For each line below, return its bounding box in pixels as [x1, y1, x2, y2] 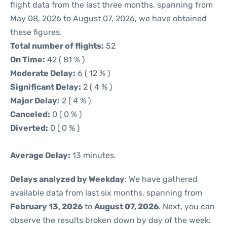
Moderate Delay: [10, 68, 75, 78]
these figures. [10, 27, 62, 37]
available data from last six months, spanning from [10, 188, 202, 198]
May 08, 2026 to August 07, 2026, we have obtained [10, 14, 207, 23]
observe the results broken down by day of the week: [10, 215, 211, 225]
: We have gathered [125, 174, 198, 184]
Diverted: [10, 123, 48, 133]
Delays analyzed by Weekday [10, 174, 125, 184]
